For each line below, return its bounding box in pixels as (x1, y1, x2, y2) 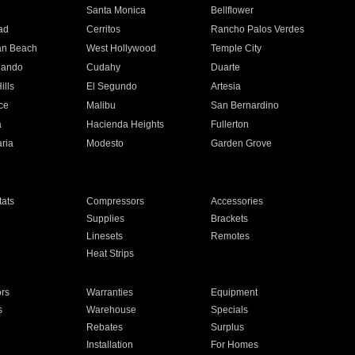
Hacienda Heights (86, 119, 164, 130)
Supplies (86, 213, 124, 224)
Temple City (211, 43, 262, 54)
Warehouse (86, 304, 136, 315)
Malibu (86, 100, 116, 111)
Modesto (86, 138, 124, 149)
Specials (211, 304, 249, 315)
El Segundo (86, 81, 137, 92)
